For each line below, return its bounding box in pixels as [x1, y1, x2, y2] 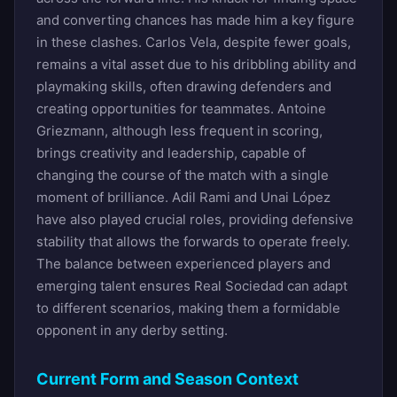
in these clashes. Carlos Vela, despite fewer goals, [36, 33, 351, 51]
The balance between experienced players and [36, 254, 331, 272]
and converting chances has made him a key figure [36, 11, 354, 28]
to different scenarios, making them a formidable [36, 299, 340, 316]
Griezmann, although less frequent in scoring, [36, 121, 323, 139]
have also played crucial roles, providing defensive [36, 210, 354, 228]
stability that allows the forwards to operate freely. [36, 232, 350, 250]
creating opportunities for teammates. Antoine [36, 99, 326, 117]
